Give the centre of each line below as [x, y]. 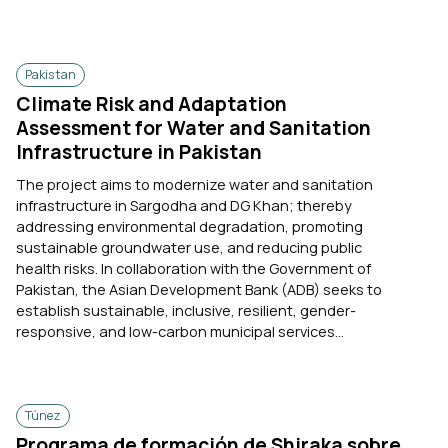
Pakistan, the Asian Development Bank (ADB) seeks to [199, 289]
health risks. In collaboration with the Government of [193, 268]
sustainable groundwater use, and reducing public [189, 247]
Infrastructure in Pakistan [139, 151]
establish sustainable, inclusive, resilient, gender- [186, 310]
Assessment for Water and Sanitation [193, 127]
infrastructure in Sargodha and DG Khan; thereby [184, 205]
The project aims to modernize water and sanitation [194, 184]
